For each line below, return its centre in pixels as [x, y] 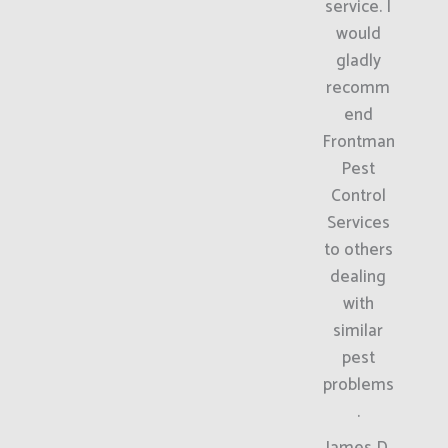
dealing [358, 276]
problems [358, 384]
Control [358, 195]
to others [358, 249]
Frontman [358, 141]
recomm [358, 87]
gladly [358, 60]
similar [358, 330]
